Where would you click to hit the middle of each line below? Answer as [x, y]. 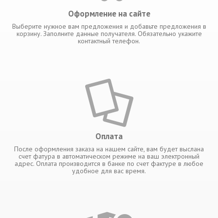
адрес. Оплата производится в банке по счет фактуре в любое [109, 163]
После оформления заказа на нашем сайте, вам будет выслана [109, 149]
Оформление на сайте [109, 13]
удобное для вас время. [109, 171]
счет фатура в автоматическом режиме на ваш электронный [109, 156]
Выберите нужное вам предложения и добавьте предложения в [109, 26]
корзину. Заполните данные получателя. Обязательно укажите [109, 33]
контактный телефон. [109, 41]
